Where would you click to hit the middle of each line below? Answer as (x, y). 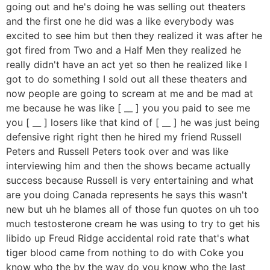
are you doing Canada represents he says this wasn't (127, 194)
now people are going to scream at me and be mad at (130, 93)
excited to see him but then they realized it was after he (134, 35)
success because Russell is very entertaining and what (130, 180)
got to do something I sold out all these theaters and (127, 79)
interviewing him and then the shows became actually (128, 165)
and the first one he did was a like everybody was (120, 21)
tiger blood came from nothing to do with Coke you (125, 252)
